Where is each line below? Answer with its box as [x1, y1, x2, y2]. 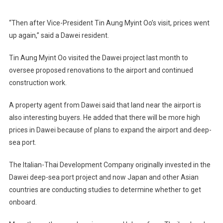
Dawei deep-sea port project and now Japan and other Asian [8, 173, 199, 182]
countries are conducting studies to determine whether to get [8, 186, 201, 194]
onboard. [8, 198, 37, 207]
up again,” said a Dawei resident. [8, 31, 109, 40]
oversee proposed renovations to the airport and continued [8, 66, 193, 75]
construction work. [8, 79, 67, 87]
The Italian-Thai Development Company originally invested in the [8, 161, 211, 169]
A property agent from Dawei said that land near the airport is [8, 101, 201, 110]
